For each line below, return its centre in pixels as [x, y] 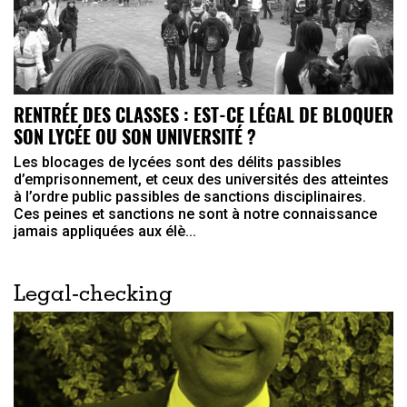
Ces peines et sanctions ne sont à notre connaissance [195, 213]
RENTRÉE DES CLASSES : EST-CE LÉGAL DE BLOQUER [203, 114]
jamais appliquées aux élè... [105, 231]
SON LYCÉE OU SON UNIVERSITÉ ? [135, 136]
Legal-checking [93, 296]
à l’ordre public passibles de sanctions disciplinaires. [190, 196]
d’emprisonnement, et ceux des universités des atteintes [201, 179]
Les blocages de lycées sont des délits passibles [178, 162]
